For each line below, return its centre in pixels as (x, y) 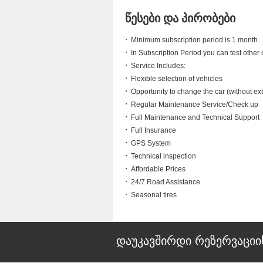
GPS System (151, 143)
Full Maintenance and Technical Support (195, 117)
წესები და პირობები (180, 18)
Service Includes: (158, 66)
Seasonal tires (154, 195)
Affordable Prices (158, 169)
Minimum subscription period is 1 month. (195, 40)
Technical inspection (163, 156)
